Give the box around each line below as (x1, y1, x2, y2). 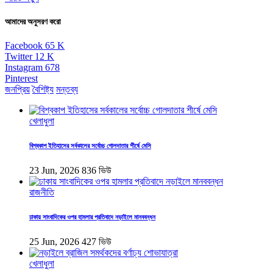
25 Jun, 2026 (29, 236, 79, 247)
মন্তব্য (56, 84, 78, 95)
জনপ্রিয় (5, 84, 30, 95)
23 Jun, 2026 (29, 165, 79, 176)
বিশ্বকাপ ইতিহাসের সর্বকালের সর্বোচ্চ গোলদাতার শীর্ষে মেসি (29, 142, 151, 150)
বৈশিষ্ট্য (32, 84, 54, 95)
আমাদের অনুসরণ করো (5, 17, 61, 27)
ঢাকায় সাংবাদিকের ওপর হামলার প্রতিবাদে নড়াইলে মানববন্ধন (29, 213, 155, 221)
